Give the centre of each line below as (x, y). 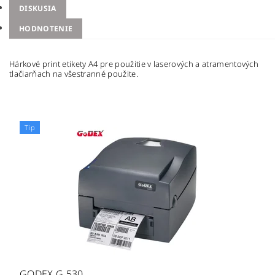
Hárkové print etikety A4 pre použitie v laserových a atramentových (134, 64)
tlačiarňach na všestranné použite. (74, 74)
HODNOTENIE (46, 29)
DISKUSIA (38, 9)
